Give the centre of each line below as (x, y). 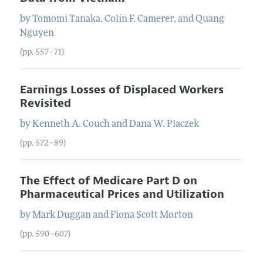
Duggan (74, 215)
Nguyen (37, 33)
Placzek (183, 124)
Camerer (155, 19)
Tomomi (50, 19)
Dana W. (147, 124)
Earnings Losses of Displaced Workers (122, 90)
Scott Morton (164, 215)
